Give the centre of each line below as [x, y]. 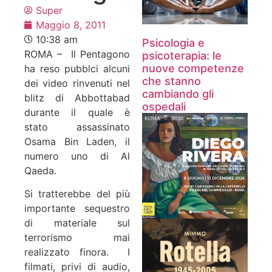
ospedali [164, 106]
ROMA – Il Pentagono [77, 54]
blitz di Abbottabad [77, 97]
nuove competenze [193, 68]
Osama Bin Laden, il [77, 141]
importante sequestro [77, 209]
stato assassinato [77, 127]
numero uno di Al [77, 156]
